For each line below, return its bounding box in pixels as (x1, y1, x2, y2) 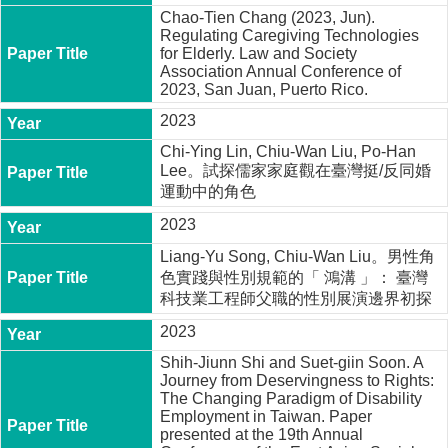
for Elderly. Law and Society (160, 44, 358, 62)
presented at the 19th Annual (160, 425, 364, 443)
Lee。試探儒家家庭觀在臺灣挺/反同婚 (160, 161, 432, 179)
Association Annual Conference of (160, 62, 402, 80)
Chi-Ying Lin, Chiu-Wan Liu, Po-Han (160, 142, 417, 160)
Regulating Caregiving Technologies (160, 26, 420, 44)
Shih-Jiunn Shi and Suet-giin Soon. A (160, 353, 424, 371)
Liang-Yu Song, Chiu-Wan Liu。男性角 (160, 247, 436, 265)
